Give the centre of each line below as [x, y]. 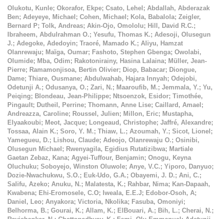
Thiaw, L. [112, 131]
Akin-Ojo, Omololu [115, 26]
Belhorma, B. [27, 210]
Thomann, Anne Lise [120, 105]
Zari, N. [101, 87]
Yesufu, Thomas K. [122, 34]
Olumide [20, 61]
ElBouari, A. [136, 210]
